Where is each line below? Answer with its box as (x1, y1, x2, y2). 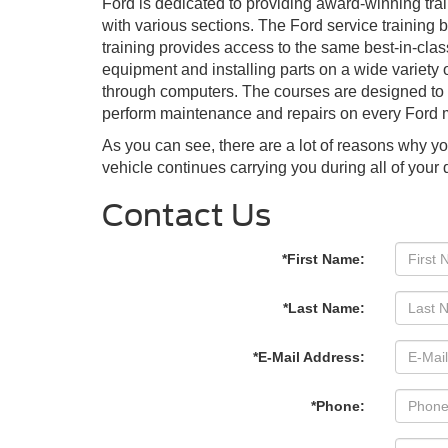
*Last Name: (282, 300, 365, 317)
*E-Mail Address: (252, 349, 365, 366)
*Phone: (310, 398, 365, 415)
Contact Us (102, 197, 271, 234)
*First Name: (281, 251, 365, 268)
